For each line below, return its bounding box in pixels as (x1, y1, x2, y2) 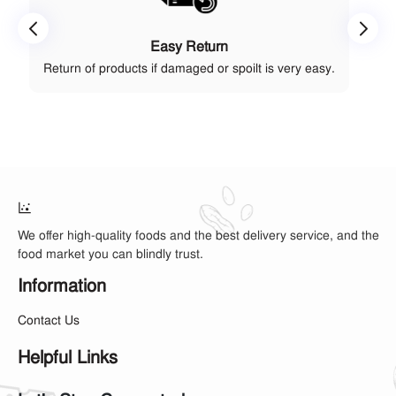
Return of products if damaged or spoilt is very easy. (42, 60, 335, 76)
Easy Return (149, 37, 228, 56)
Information (18, 274, 106, 297)
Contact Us (18, 312, 80, 328)
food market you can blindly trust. (18, 246, 203, 262)
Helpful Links (18, 346, 118, 369)
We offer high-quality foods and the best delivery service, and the (18, 227, 379, 243)
